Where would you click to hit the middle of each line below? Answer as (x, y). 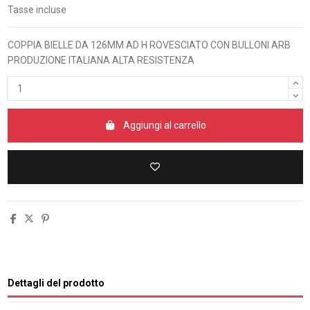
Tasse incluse (37, 10)
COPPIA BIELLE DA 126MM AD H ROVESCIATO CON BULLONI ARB (149, 45)
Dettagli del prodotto (56, 283)
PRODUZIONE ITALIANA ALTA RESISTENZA (101, 60)
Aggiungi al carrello (164, 126)
